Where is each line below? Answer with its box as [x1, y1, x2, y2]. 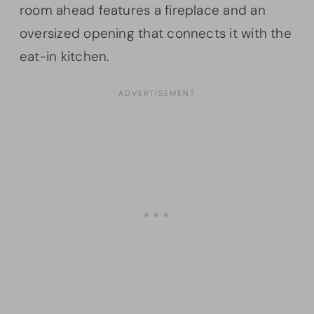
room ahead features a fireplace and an [20, 1, 266, 20]
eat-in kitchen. [20, 48, 110, 66]
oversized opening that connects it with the [20, 25, 292, 43]
